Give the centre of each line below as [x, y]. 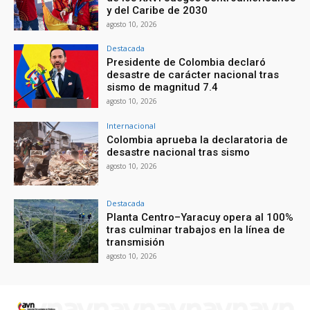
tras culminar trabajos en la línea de [196, 229]
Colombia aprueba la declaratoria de [198, 140]
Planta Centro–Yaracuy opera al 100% [200, 217]
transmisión [136, 242]
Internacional [131, 126]
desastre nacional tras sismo [179, 153]
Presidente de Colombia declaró [186, 63]
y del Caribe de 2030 [157, 10]
